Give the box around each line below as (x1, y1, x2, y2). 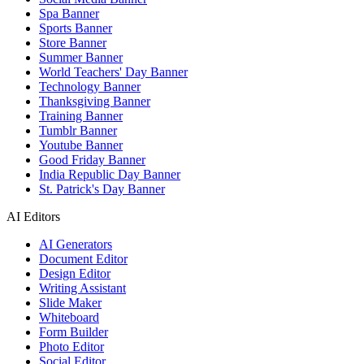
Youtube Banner (39, 137, 123, 152)
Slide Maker (39, 295, 102, 310)
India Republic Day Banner (39, 167, 180, 181)
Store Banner (39, 35, 106, 50)
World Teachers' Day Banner (39, 64, 188, 79)
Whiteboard (39, 310, 99, 324)
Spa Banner (39, 6, 99, 20)
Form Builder (39, 324, 108, 339)
